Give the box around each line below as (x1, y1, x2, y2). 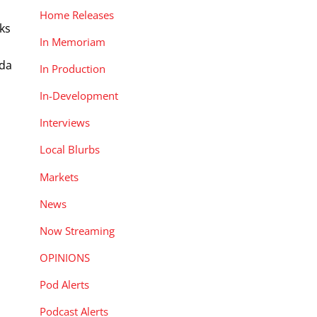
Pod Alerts (40, 277, 89, 292)
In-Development (40, 88, 118, 103)
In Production (40, 61, 105, 76)
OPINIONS (40, 250, 90, 265)
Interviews (40, 115, 90, 130)
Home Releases (40, 7, 114, 22)
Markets (40, 169, 79, 184)
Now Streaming (40, 223, 115, 238)
